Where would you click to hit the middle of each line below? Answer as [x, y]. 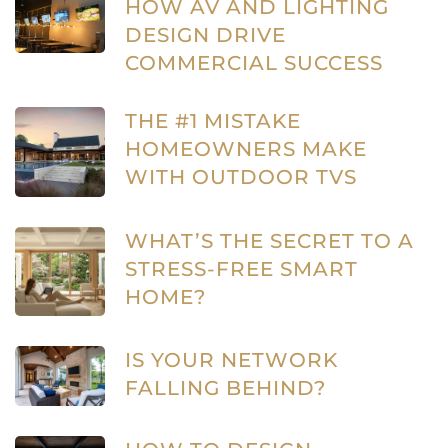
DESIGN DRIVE [205, 35]
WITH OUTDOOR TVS [240, 177]
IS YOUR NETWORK [231, 360]
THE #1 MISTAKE [212, 121]
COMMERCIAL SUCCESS [253, 63]
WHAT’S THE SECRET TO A [269, 240]
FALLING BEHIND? [225, 388]
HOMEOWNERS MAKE [245, 149]
